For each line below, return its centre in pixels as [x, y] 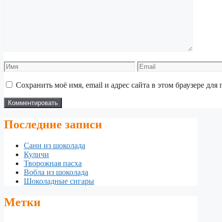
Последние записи [53, 125]
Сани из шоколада [55, 146]
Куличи [36, 155]
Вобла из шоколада [56, 172]
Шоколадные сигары [59, 181]
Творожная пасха [53, 164]
